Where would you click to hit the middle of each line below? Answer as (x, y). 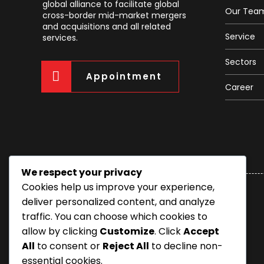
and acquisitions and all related (107, 26)
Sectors (241, 62)
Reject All (126, 246)
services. (60, 37)
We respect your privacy (82, 173)
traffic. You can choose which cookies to (115, 217)
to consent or (69, 246)
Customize (127, 232)
